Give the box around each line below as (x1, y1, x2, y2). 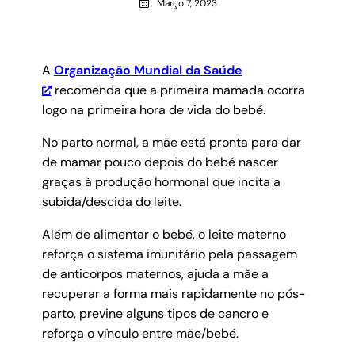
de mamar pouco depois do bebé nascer (41, 154, 278, 171)
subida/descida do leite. (41, 193, 181, 211)
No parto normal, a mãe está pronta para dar (41, 134, 301, 151)
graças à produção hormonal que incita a (41, 174, 281, 191)
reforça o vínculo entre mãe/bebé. (41, 325, 239, 342)
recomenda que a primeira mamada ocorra (51, 82, 305, 99)
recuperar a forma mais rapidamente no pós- (41, 285, 305, 303)
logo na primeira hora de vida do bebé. (41, 101, 265, 119)
